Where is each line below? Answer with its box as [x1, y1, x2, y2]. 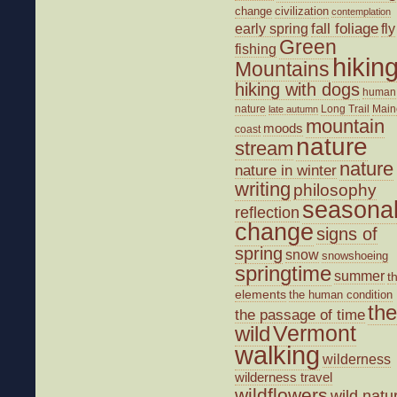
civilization [275, 4, 329, 18]
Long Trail [321, 102, 370, 115]
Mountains [235, 57, 330, 81]
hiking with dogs [235, 79, 360, 99]
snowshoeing [322, 248, 388, 262]
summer [334, 268, 385, 284]
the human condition [289, 287, 393, 301]
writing [235, 177, 291, 200]
